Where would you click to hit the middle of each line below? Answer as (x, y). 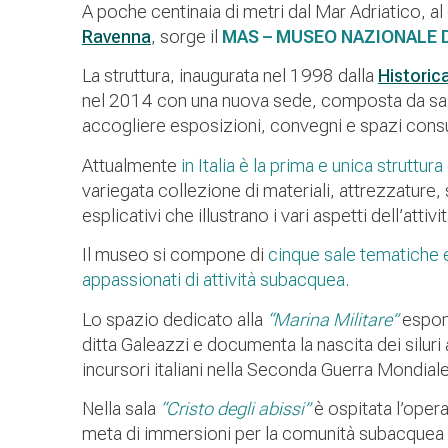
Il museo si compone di (175, 255)
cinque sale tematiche (353, 255)
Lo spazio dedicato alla (174, 319)
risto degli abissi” (244, 408)
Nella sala (121, 408)
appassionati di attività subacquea (213, 280)
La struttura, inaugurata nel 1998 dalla (230, 76)
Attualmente (131, 165)
